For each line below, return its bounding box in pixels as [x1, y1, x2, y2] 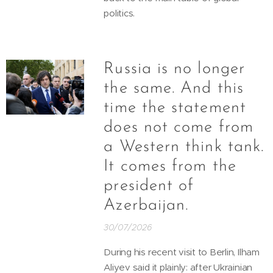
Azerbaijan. [104, 197, 189, 214]
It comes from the [104, 158, 236, 175]
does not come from [104, 119, 253, 136]
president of [104, 177, 194, 194]
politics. [104, 7, 135, 19]
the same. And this [104, 80, 244, 97]
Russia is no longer [104, 60, 245, 77]
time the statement [104, 99, 246, 116]
